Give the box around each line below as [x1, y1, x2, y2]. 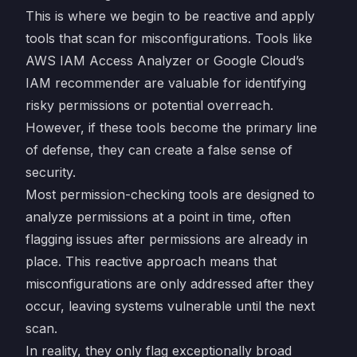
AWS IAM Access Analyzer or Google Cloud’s [25, 53, 304, 69]
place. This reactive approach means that [25, 253, 277, 269]
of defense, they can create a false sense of [25, 142, 292, 158]
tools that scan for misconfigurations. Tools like [25, 30, 312, 46]
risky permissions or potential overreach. [25, 97, 273, 113]
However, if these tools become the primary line [25, 120, 317, 135]
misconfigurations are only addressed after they [25, 276, 314, 292]
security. [25, 164, 76, 180]
